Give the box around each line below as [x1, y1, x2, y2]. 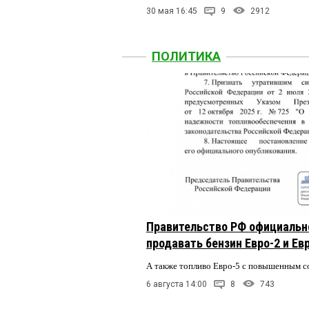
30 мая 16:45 [146, 6, 197, 16]
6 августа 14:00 [146, 279, 207, 290]
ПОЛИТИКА [152, 48, 221, 63]
